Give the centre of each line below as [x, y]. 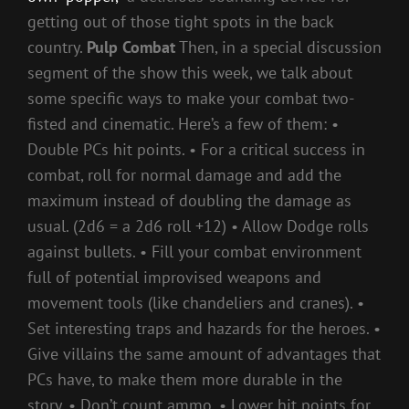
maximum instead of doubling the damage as [189, 200]
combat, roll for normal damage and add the [184, 174]
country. [57, 47]
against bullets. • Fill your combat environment [194, 251]
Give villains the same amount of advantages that [204, 353]
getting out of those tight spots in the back [180, 21]
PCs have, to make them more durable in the [185, 379]
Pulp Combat [131, 47]
